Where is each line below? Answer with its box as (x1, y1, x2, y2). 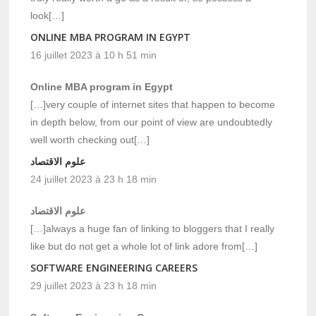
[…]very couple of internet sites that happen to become (30, 99, 276, 111)
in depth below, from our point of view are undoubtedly (30, 116, 273, 128)
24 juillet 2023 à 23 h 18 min (30, 174, 157, 186)
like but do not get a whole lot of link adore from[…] (30, 241, 258, 253)
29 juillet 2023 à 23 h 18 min (30, 280, 157, 292)
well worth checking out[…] (30, 134, 150, 146)
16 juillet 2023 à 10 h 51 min (30, 49, 157, 61)
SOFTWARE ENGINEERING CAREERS (30, 261, 198, 275)
